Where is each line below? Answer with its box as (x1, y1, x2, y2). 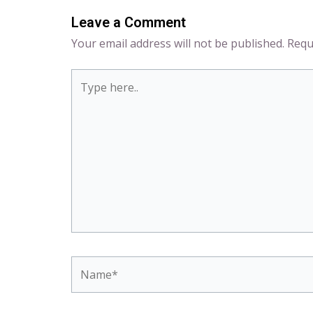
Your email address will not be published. (71, 35, 284, 51)
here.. (71, 87, 99, 103)
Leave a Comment (71, 13, 186, 31)
